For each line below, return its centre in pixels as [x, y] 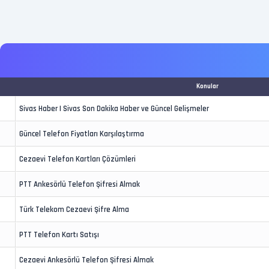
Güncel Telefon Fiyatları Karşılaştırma [82, 134]
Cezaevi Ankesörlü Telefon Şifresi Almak [86, 260]
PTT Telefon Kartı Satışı [59, 235]
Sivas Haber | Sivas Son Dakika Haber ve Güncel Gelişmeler [114, 109]
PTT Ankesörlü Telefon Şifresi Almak [80, 184]
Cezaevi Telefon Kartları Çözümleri [77, 159]
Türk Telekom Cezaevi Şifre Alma [74, 210]
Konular [207, 86]
